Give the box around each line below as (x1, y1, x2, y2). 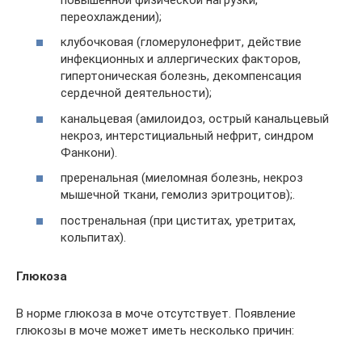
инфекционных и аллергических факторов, (61, 52, 301, 66)
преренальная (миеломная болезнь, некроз (61, 170, 303, 185)
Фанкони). (61, 145, 117, 160)
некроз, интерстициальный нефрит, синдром (61, 128, 314, 143)
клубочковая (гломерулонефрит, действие (61, 35, 301, 49)
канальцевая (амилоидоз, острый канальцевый (61, 111, 329, 126)
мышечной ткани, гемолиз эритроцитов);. (61, 187, 295, 202)
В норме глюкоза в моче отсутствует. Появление (16, 305, 296, 321)
